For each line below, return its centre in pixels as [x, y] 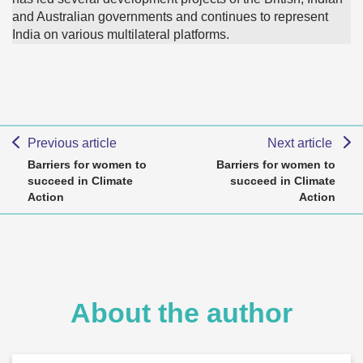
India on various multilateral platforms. [121, 35]
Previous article [72, 143]
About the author [181, 313]
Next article [302, 143]
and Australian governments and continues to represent [170, 17]
